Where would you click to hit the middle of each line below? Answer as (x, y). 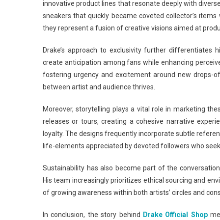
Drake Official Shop (175, 215)
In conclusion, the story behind (93, 215)
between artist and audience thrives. (99, 87)
